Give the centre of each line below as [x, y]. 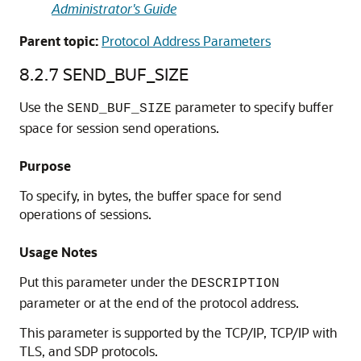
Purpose [45, 166]
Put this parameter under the [105, 282]
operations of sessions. [85, 214]
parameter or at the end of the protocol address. [159, 303]
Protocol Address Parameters [186, 41]
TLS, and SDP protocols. [89, 351]
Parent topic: [59, 41]
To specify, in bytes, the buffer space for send [150, 195]
